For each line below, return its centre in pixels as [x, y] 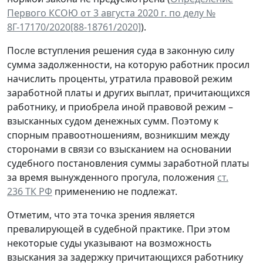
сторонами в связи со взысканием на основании [119, 149]
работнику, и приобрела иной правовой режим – [120, 107]
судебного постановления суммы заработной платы [128, 163]
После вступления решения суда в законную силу [121, 50]
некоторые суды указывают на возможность [109, 243]
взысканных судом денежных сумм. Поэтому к [113, 121]
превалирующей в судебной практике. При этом [119, 229]
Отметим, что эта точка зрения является [101, 215]
